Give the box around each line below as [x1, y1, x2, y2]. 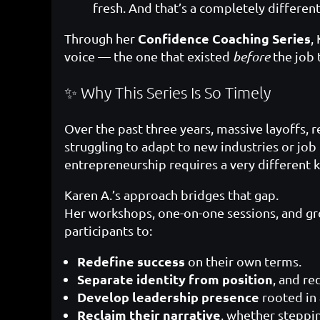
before [233, 48, 270, 64]
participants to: [64, 222, 152, 238]
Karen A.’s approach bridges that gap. [64, 186, 279, 202]
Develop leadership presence [77, 288, 259, 305]
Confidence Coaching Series [138, 29, 311, 46]
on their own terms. [185, 253, 301, 269]
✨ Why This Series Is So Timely [64, 82, 271, 101]
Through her [64, 30, 138, 46]
